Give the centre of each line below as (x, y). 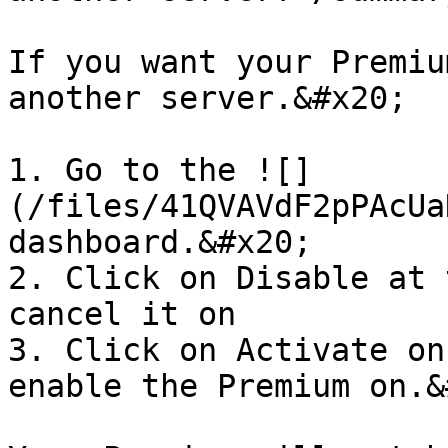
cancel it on (122, 314)
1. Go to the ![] (160, 170)
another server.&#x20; (207, 98)
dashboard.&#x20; (160, 242)
